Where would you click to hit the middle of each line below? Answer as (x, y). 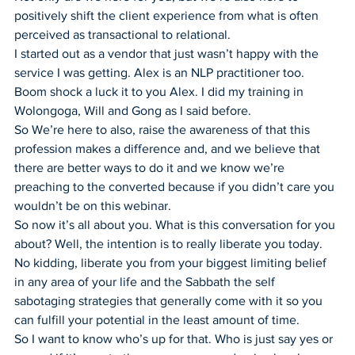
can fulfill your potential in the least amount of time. (157, 319)
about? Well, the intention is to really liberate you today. (168, 243)
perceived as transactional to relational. (122, 34)
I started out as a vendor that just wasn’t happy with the (168, 53)
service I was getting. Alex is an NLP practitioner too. (159, 72)
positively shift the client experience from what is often (168, 15)
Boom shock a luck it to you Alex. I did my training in (160, 91)
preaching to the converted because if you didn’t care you (176, 186)
